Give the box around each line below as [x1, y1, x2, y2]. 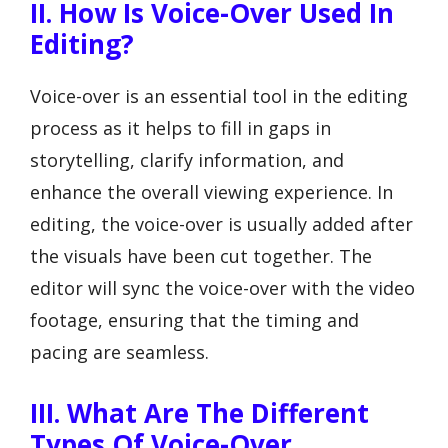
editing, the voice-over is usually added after [30, 211, 413, 236]
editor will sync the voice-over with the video [30, 275, 415, 300]
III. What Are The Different [30, 395, 369, 432]
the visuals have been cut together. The [30, 243, 372, 268]
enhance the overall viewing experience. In [30, 179, 393, 204]
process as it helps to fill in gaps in [30, 115, 331, 140]
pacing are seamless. [30, 339, 209, 364]
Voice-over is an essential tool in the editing [30, 83, 408, 108]
